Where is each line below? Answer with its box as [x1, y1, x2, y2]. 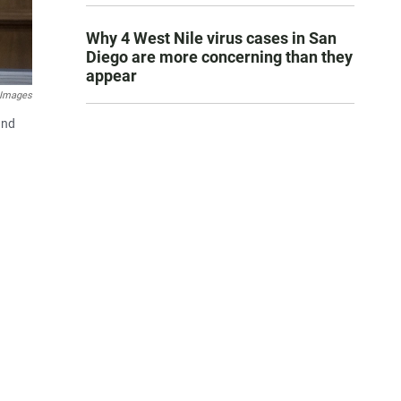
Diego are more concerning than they [86, 47, 353, 67]
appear [86, 66, 137, 86]
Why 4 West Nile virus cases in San [86, 29, 337, 48]
